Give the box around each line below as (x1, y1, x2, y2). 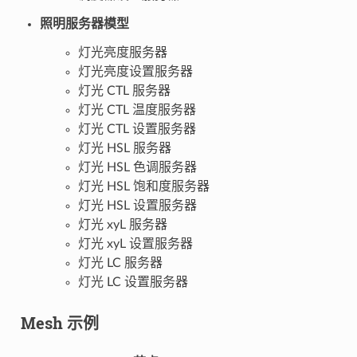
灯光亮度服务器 (77, 45, 167, 59)
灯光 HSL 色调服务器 (77, 160, 197, 174)
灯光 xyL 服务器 (77, 218, 167, 231)
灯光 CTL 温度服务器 (77, 103, 196, 116)
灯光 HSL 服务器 (77, 141, 171, 155)
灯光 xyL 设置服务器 (77, 237, 193, 250)
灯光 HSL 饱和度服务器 (77, 179, 210, 193)
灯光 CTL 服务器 (77, 84, 171, 97)
